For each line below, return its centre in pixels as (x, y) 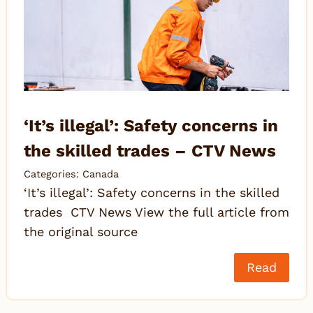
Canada (101, 174)
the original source (81, 232)
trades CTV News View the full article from (156, 212)
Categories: (53, 174)
